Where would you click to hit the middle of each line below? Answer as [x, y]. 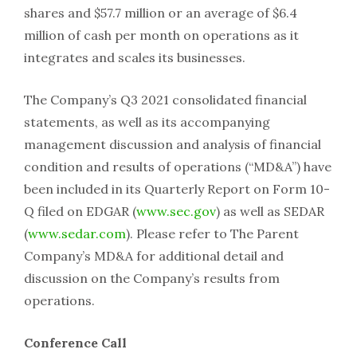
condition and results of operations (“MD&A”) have [178, 166]
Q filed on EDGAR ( [80, 211]
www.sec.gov [176, 211]
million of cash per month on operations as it [161, 35]
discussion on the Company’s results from [152, 278]
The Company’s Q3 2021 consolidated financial [165, 99]
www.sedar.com [77, 233]
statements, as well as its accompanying [147, 122]
